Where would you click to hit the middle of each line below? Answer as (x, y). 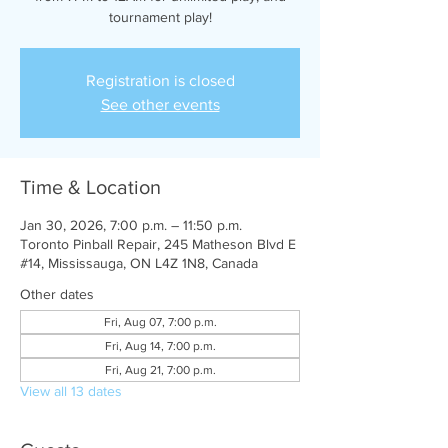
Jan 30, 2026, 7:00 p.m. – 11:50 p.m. (131, 225)
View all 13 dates (71, 391)
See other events (160, 104)
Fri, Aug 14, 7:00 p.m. (160, 346)
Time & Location (90, 187)
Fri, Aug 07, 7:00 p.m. (160, 322)
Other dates (57, 294)
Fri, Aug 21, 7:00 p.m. (160, 370)
